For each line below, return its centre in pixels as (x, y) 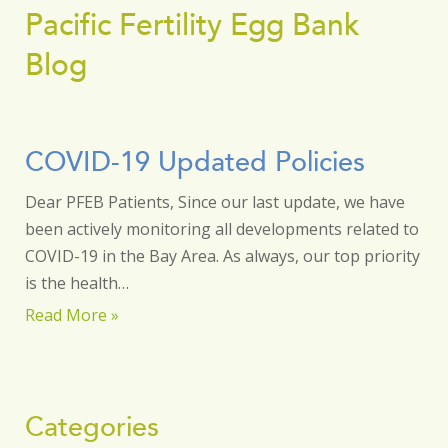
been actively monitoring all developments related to (222, 229)
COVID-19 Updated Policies (195, 162)
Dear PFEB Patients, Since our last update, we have (215, 202)
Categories (92, 427)
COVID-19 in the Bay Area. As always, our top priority (222, 256)
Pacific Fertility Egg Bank (192, 24)
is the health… (77, 283)
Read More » (72, 315)
